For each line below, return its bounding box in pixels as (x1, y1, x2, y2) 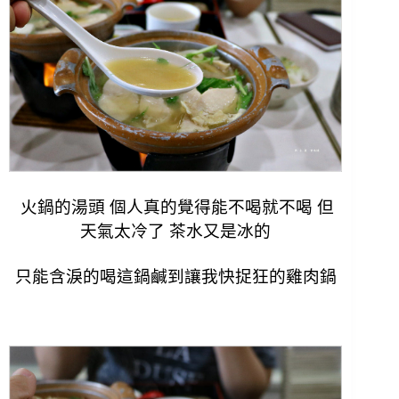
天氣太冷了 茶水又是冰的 (80, 221, 272, 240)
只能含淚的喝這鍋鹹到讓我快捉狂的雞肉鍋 (14, 266, 337, 286)
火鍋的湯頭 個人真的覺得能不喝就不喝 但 (20, 197, 335, 216)
